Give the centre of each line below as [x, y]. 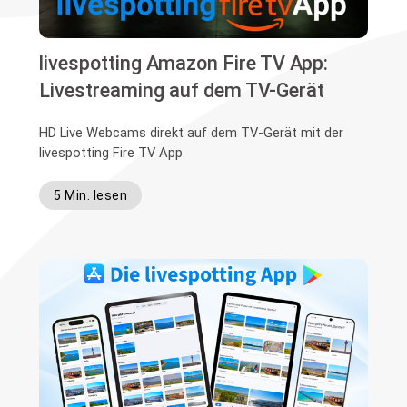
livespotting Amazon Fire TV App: [184, 63]
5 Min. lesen [91, 195]
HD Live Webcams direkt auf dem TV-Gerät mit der [192, 132]
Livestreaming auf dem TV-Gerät [182, 90]
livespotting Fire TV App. [113, 152]
